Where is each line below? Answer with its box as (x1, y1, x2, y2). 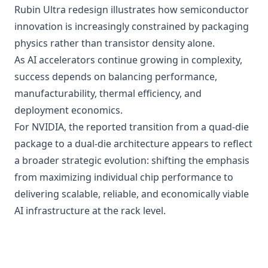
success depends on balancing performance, (14, 70, 217, 83)
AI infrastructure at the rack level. (14, 204, 166, 217)
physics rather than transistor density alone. (14, 36, 215, 50)
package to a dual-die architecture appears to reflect (14, 137, 252, 150)
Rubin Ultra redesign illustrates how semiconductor (14, 3, 249, 16)
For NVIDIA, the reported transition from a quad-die (14, 120, 249, 133)
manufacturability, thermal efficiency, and (14, 87, 202, 100)
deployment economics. (14, 103, 123, 117)
